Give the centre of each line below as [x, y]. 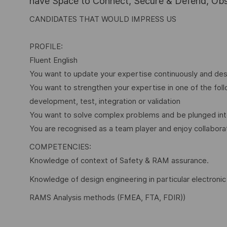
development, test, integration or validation [105, 101]
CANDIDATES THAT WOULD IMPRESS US [103, 19]
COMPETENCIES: [60, 147]
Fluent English [53, 60]
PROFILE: [46, 46]
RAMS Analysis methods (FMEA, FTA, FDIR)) [107, 198]
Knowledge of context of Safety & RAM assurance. [119, 161]
